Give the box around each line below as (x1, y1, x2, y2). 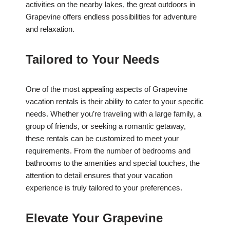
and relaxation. (26, 25, 74, 34)
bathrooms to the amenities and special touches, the (26, 159, 200, 168)
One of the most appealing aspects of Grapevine (26, 85, 187, 94)
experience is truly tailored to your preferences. (26, 183, 182, 193)
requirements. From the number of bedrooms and (26, 146, 190, 156)
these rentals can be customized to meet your (26, 134, 179, 143)
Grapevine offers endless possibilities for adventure (26, 12, 197, 22)
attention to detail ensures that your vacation (26, 171, 172, 180)
